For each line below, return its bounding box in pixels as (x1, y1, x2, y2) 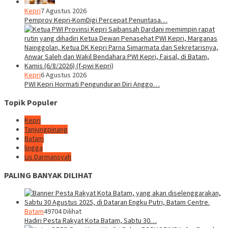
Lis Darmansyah (24, 152, 71, 162)
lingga (24, 143, 43, 153)
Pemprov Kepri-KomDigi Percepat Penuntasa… (24, 15, 167, 25)
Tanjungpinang (24, 125, 68, 134)
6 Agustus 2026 (41, 70, 87, 80)
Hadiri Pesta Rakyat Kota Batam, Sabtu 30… (24, 215, 157, 225)
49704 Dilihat (44, 206, 81, 216)
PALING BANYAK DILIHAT (4, 169, 93, 180)
